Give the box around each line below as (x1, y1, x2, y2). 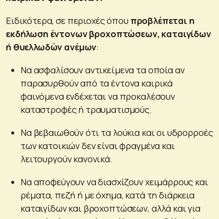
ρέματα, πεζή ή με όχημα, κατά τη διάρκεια (21, 189, 195, 201)
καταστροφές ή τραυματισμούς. (21, 103, 152, 115)
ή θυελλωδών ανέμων (6, 41, 97, 53)
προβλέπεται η (130, 14, 195, 26)
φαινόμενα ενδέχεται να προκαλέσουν (21, 90, 175, 102)
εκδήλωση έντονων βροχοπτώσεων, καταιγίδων (6, 27, 211, 40)
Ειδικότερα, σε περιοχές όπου (6, 14, 131, 26)
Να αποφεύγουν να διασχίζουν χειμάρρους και (21, 175, 208, 188)
